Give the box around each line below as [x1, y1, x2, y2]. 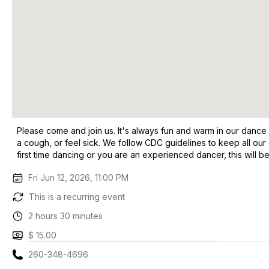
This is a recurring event [29, 192, 125, 202]
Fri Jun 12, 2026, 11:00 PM [28, 172, 129, 183]
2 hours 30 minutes [28, 211, 103, 221]
